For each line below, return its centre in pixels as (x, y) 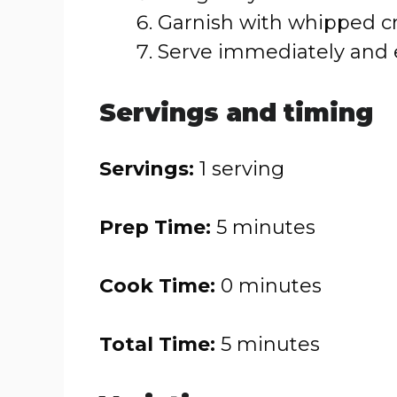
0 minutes (269, 286)
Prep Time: (155, 227)
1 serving (239, 169)
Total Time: (157, 344)
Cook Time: (157, 286)
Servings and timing (236, 113)
